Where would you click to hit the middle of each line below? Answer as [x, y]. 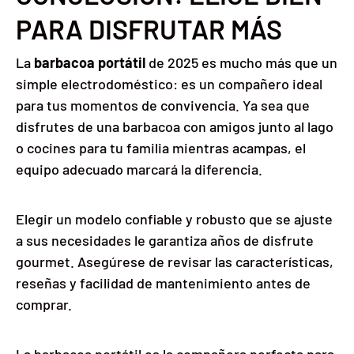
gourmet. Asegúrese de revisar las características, [175, 261]
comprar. [44, 304]
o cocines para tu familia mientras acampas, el [161, 147]
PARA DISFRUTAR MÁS [149, 29]
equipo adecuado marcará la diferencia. [139, 169]
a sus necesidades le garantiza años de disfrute [165, 240]
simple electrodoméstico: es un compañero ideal [169, 83]
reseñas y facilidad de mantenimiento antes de [163, 282]
